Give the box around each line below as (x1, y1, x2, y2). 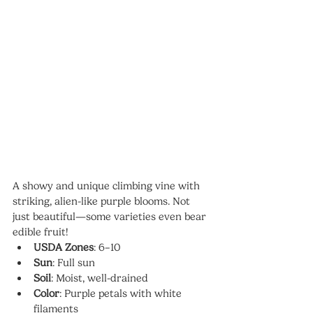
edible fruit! (13, 226, 68, 239)
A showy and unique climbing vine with (13, 180, 203, 193)
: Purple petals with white (59, 287, 184, 300)
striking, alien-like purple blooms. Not (13, 195, 193, 208)
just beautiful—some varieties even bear (13, 210, 209, 224)
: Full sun (52, 256, 95, 270)
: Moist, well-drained (51, 272, 148, 285)
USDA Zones (34, 241, 94, 254)
